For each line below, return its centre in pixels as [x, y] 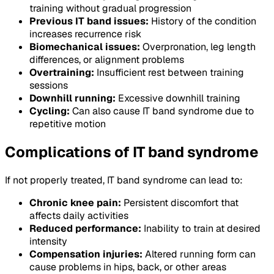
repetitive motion [68, 124]
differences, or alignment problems [107, 60]
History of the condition [202, 21]
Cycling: [50, 111]
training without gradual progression [110, 9]
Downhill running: [72, 98]
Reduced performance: [85, 229]
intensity [48, 242]
